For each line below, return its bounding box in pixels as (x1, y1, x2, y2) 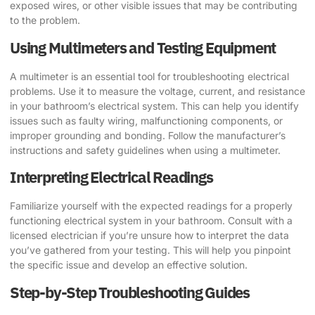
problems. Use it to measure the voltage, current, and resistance (10, 84, 305, 97)
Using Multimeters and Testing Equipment (10, 37, 276, 58)
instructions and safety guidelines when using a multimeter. (10, 143, 281, 156)
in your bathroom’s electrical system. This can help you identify (10, 99, 299, 112)
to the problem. (10, 14, 80, 27)
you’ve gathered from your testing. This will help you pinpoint (10, 244, 291, 257)
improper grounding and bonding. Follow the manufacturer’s (10, 129, 285, 141)
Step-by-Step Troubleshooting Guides (10, 281, 250, 302)
